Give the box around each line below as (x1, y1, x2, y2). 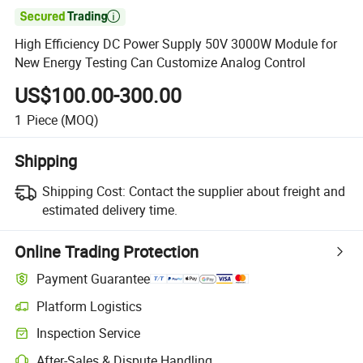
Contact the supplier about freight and (128, 181, 345, 200)
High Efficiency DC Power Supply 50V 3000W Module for (15, 35, 338, 53)
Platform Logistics (36, 297, 143, 315)
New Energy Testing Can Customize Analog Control (15, 53, 306, 72)
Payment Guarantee (36, 270, 151, 288)
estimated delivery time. (41, 200, 177, 219)
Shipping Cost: (41, 181, 126, 200)
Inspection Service (36, 324, 141, 343)
